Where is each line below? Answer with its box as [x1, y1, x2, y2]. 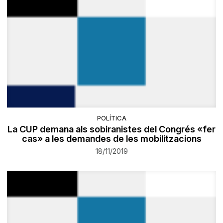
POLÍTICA [97, 113, 126, 122]
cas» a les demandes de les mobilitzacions [21, 133, 202, 144]
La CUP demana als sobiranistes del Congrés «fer [7, 123, 216, 134]
